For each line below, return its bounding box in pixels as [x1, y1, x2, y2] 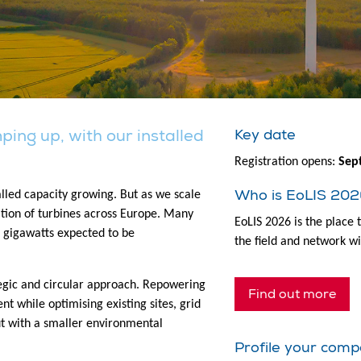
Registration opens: [234, 155, 339, 168]
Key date [234, 125, 297, 144]
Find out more [248, 285, 337, 302]
